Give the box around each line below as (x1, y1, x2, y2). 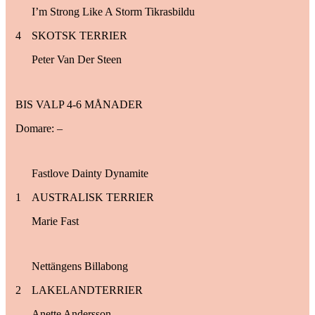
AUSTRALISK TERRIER (32, 191, 154, 203)
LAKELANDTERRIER (32, 283, 143, 296)
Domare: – (15, 122, 63, 134)
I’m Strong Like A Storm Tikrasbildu (32, 5, 195, 18)
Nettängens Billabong (32, 259, 128, 272)
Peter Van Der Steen (32, 53, 122, 65)
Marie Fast (32, 214, 79, 227)
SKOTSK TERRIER (32, 29, 127, 41)
